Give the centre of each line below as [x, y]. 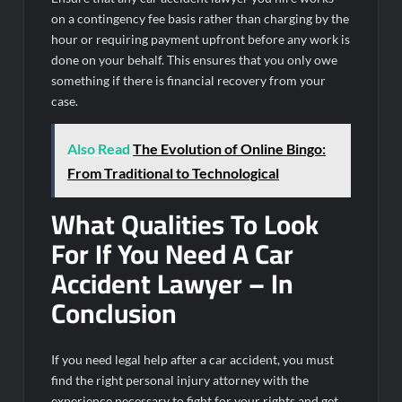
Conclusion [114, 314]
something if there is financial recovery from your [189, 81]
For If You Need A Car [173, 254]
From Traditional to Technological [174, 173]
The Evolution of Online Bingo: [230, 149]
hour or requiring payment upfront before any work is [201, 39]
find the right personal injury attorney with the [180, 380]
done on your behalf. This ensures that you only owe [195, 60]
